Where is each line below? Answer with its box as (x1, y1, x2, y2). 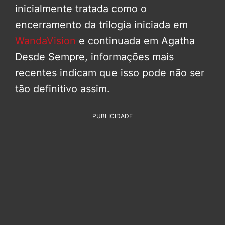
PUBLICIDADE (92, 112, 133, 120)
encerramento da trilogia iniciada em (15, 19, 188, 31)
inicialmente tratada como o (15, 3, 147, 15)
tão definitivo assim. (15, 83, 110, 95)
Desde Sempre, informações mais (15, 51, 174, 63)
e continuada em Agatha (79, 35, 195, 47)
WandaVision (15, 35, 79, 47)
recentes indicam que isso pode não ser (15, 67, 204, 79)
